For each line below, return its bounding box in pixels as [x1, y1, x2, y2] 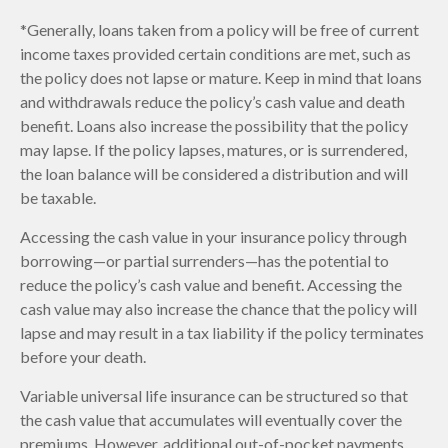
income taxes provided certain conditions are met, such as [20, 43, 411, 63]
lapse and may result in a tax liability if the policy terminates [20, 322, 424, 342]
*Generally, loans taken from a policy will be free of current [20, 19, 419, 39]
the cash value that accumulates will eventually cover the [20, 409, 402, 429]
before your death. [20, 346, 146, 366]
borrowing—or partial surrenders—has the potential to [20, 250, 389, 270]
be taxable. [20, 187, 96, 207]
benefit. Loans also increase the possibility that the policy [20, 115, 408, 135]
